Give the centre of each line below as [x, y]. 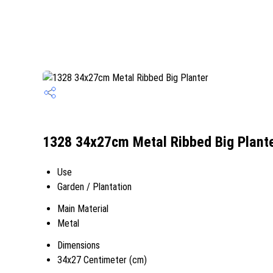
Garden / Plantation [94, 187]
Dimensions [79, 245]
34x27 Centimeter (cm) [102, 260]
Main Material [83, 209]
